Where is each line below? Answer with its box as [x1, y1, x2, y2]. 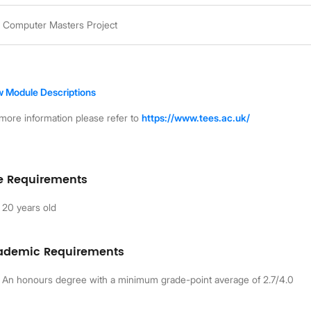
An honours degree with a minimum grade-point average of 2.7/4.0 [2, 273, 294, 285]
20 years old [2, 201, 57, 213]
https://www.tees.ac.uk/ [142, 111, 251, 124]
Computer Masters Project [3, 18, 118, 31]
